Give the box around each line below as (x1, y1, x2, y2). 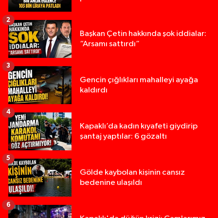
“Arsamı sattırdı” (80, 40, 140, 49)
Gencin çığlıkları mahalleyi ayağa (80, 76, 198, 85)
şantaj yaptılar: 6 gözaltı (80, 132, 167, 141)
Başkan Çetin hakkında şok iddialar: (80, 30, 206, 38)
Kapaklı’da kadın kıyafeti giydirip (80, 122, 198, 131)
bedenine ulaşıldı (80, 179, 142, 187)
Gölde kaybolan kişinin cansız (80, 168, 185, 177)
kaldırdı (80, 86, 108, 95)
